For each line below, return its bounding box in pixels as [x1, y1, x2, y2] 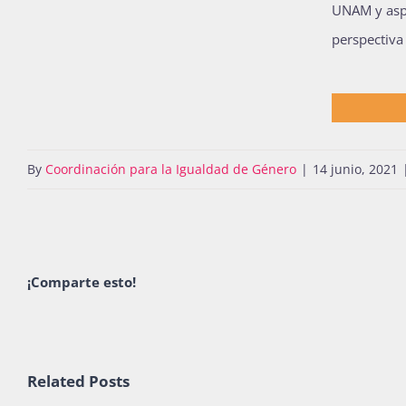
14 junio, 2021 [313, 160, 398, 179]
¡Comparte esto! [27, 272, 136, 291]
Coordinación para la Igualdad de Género [45, 160, 296, 179]
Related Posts [27, 370, 130, 391]
